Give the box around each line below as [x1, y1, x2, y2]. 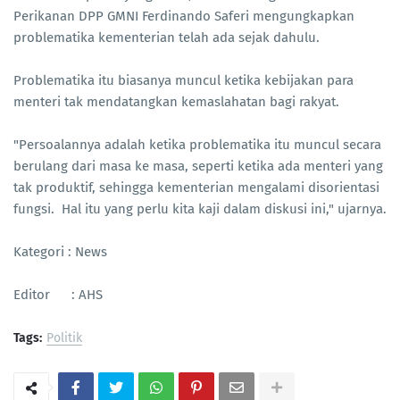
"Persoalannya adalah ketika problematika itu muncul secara [13, 137, 381, 154]
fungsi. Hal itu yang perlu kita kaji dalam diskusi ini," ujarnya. [13, 201, 387, 218]
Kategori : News [13, 244, 107, 261]
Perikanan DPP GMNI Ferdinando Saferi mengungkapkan [13, 8, 354, 25]
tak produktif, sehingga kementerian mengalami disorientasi [13, 179, 379, 196]
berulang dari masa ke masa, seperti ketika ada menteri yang [13, 158, 383, 175]
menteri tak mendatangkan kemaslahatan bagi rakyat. [13, 94, 343, 111]
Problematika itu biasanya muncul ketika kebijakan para [13, 72, 354, 89]
